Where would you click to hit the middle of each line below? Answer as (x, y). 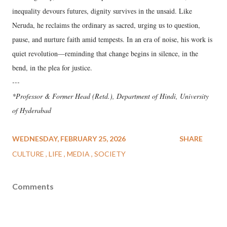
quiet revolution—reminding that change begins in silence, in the (105, 53)
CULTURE (29, 154)
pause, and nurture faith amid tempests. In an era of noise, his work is (112, 39)
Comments (33, 186)
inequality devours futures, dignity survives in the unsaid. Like (102, 11)
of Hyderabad (32, 110)
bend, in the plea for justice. (52, 67)
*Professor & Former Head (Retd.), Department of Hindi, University (110, 96)
